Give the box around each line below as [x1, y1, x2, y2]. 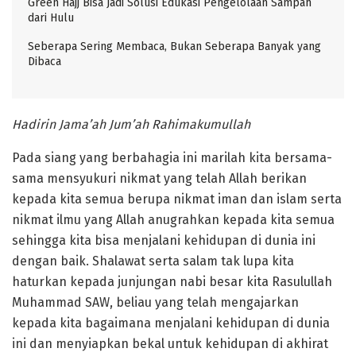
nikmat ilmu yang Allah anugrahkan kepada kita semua [12, 212, 335, 228]
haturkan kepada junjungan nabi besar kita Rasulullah [12, 274, 332, 290]
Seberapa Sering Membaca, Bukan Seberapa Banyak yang [28, 40, 321, 54]
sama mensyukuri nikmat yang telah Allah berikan [12, 171, 307, 187]
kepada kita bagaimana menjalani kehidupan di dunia [12, 315, 330, 331]
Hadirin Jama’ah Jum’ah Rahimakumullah [12, 117, 250, 133]
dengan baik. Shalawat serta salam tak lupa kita [12, 253, 294, 269]
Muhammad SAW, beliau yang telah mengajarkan [12, 295, 299, 311]
